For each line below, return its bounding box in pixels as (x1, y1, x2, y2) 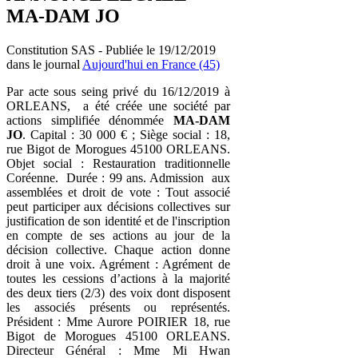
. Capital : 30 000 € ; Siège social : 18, (22, 127, 230, 141)
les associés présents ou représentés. (6, 300, 230, 314)
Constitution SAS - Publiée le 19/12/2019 (6, 42, 216, 57)
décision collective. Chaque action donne (6, 242, 230, 257)
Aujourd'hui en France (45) (82, 57, 220, 71)
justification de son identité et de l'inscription (6, 213, 230, 228)
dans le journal (6, 57, 82, 71)
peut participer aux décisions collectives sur (6, 199, 230, 213)
